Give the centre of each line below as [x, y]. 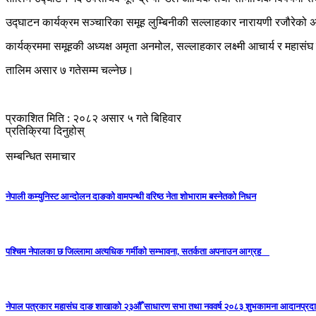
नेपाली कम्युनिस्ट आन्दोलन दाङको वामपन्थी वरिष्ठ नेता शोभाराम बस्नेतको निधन [131, 196]
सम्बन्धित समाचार [41, 156]
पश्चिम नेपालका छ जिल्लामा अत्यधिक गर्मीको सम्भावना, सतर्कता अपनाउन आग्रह [138, 252]
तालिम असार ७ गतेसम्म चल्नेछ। [70, 70]
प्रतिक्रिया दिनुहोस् [45, 130]
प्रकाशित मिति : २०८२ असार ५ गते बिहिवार [93, 118]
